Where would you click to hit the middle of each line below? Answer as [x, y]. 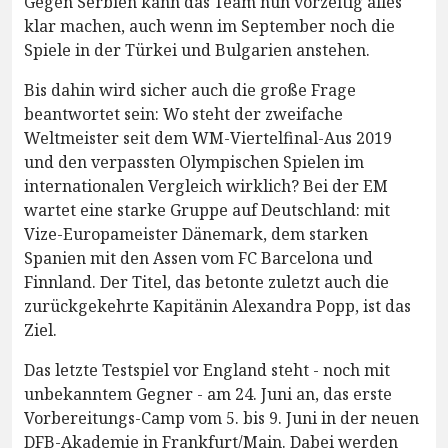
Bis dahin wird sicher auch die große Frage [190, 89]
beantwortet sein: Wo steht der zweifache [183, 113]
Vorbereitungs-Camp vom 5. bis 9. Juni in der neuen [221, 417]
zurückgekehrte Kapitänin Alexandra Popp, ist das [217, 305]
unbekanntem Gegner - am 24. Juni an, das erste [208, 393]
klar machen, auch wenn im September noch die [209, 25]
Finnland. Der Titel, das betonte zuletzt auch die [206, 281]
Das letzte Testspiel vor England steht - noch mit [207, 369]
